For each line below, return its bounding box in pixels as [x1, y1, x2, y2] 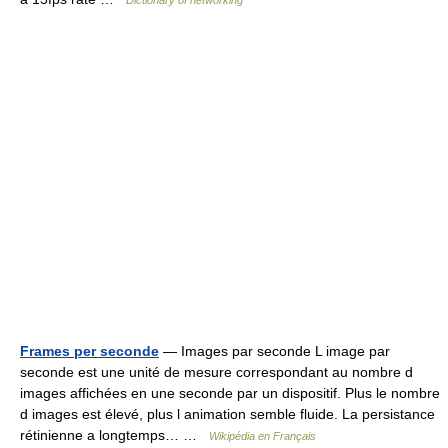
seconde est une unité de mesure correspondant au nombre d [20, 364, 413, 380]
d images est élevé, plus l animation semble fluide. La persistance [20, 406, 435, 422]
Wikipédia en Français [209, 430, 316, 442]
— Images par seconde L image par [159, 343, 390, 359]
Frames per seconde [20, 343, 159, 359]
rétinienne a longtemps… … [20, 427, 209, 443]
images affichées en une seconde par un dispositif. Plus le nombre [20, 385, 440, 401]
